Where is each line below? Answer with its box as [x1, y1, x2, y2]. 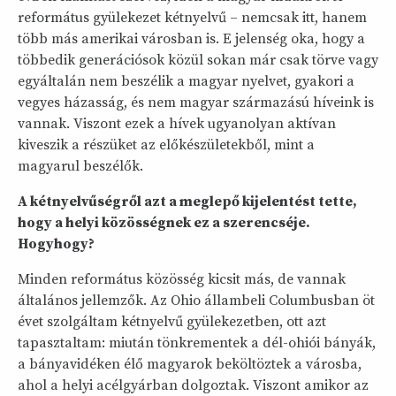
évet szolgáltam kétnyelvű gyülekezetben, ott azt [18, 313, 326, 331]
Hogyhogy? [18, 235, 95, 254]
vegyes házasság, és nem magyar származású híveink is [18, 94, 374, 112]
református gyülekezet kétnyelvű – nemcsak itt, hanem [18, 9, 367, 27]
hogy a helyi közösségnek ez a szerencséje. [18, 214, 310, 232]
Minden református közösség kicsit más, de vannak [18, 270, 346, 289]
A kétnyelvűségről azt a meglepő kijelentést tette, [18, 193, 357, 211]
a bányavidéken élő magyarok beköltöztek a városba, [18, 355, 362, 374]
